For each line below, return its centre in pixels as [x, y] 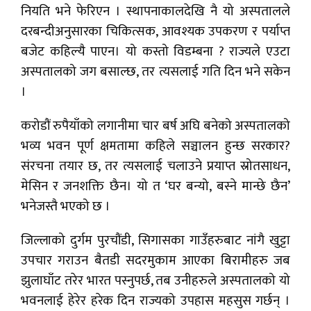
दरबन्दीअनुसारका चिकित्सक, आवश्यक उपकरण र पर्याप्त [155, 32]
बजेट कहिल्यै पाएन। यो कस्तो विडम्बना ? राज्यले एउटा [155, 52]
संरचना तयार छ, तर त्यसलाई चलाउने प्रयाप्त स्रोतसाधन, [155, 167]
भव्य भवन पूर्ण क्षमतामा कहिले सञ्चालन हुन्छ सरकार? [155, 146]
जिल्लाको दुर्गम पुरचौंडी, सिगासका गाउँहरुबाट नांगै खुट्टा [155, 241]
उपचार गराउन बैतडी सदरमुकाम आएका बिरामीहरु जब [155, 261]
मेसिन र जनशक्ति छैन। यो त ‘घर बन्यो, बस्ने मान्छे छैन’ [155, 187]
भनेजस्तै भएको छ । [67, 207]
